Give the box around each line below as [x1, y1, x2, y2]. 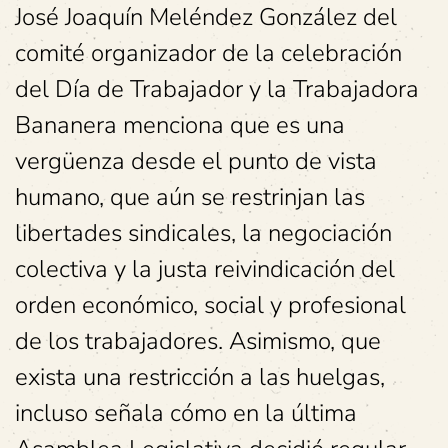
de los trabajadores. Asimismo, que [15, 324, 381, 357]
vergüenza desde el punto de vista [15, 144, 377, 177]
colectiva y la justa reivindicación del [15, 252, 395, 285]
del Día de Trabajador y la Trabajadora [15, 72, 419, 105]
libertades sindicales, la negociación [15, 216, 392, 249]
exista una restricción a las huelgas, [15, 360, 385, 393]
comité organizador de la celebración [15, 36, 402, 69]
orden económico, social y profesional [15, 288, 406, 321]
